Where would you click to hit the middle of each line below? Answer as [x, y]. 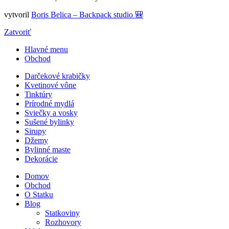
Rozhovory [63, 222]
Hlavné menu [46, 49]
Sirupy [35, 131]
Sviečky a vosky [51, 112]
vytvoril [18, 14]
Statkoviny [62, 213]
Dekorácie [41, 158]
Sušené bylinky [49, 122]
